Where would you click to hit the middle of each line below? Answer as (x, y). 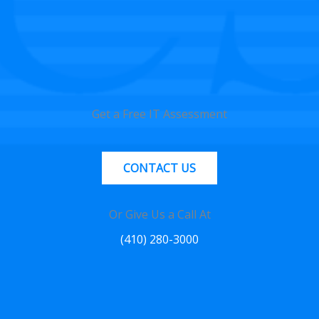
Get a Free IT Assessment (159, 114)
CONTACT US (159, 168)
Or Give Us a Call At (159, 214)
